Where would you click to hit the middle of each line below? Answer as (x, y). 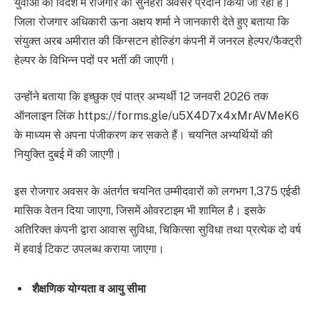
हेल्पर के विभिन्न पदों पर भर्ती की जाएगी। (95, 60)
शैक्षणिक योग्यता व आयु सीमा (89, 288)
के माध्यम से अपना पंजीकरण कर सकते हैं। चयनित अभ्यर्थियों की (143, 135)
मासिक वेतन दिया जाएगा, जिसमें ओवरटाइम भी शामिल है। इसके (140, 210)
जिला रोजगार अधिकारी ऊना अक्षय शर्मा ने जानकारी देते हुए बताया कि (152, 21)
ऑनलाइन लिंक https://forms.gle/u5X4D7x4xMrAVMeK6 (157, 116)
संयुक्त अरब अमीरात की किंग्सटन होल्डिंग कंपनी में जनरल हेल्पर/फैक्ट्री (158, 41)
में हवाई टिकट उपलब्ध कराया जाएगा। (89, 249)
